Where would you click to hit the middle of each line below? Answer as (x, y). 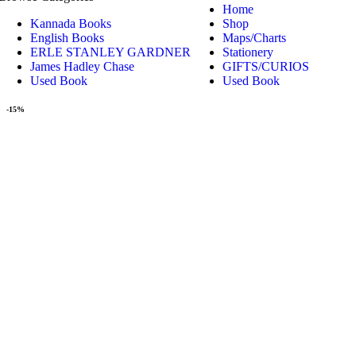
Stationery (248, 52)
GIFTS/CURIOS (266, 67)
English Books (67, 38)
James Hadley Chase (82, 67)
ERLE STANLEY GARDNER (110, 52)
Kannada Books (71, 24)
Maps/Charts (254, 38)
